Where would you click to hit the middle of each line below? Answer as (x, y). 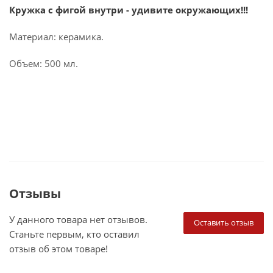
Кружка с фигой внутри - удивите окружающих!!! (130, 10)
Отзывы (35, 193)
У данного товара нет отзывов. (78, 219)
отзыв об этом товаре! (58, 249)
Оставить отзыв (224, 222)
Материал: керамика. (56, 37)
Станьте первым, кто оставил (74, 234)
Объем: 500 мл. (44, 63)
